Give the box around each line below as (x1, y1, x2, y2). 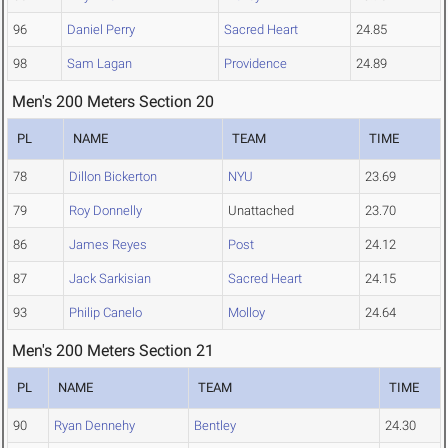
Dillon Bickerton (69, 169, 157, 185)
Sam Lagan (67, 56, 132, 72)
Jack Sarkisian (69, 271, 151, 287)
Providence (224, 56, 287, 72)
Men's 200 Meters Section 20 (12, 92, 214, 112)
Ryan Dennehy (54, 418, 135, 434)
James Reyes (69, 237, 147, 253)
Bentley (194, 418, 236, 434)
